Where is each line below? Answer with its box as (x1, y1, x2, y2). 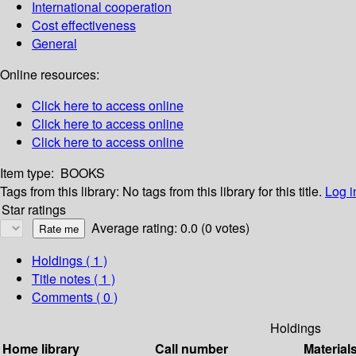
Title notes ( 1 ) (32, 269, 115, 288)
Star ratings (2, 200, 66, 219)
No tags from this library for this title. (122, 182, 322, 201)
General (32, 34, 77, 53)
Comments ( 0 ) (32, 288, 118, 307)
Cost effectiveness (32, 16, 136, 35)
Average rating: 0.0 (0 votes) (91, 219, 250, 238)
